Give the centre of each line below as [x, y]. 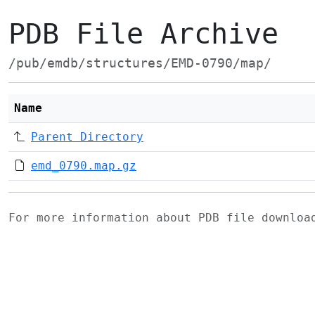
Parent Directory [87, 137]
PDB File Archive [143, 34]
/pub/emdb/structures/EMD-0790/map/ [140, 63]
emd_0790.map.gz [84, 166]
